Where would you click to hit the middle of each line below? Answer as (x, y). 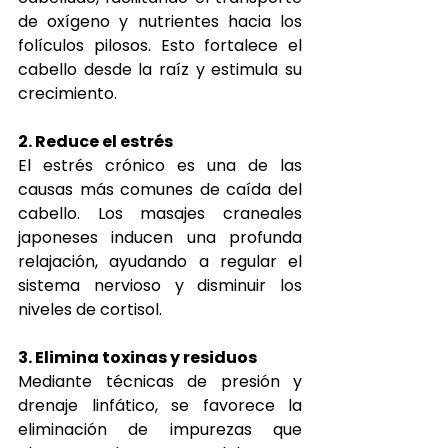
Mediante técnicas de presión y (160, 381)
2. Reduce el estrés (95, 141)
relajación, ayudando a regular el (160, 261)
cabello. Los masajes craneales (160, 213)
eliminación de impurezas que (160, 429)
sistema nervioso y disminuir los (160, 285)
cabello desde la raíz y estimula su (160, 69)
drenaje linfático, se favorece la (160, 405)
